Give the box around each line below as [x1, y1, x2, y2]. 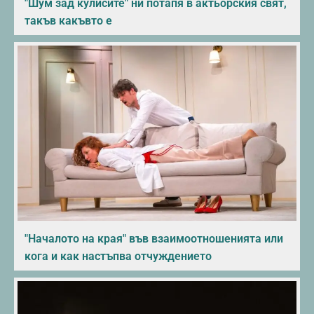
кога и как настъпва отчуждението [25, 250, 212, 264]
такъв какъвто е [25, 14, 112, 28]
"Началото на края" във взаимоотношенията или [25, 232, 283, 246]
